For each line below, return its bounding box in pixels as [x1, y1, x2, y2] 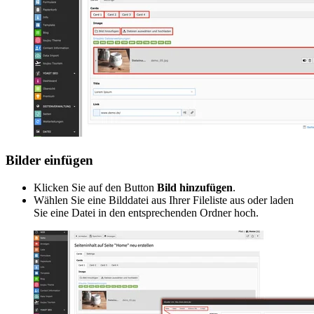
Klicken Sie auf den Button [34, 181, 157, 193]
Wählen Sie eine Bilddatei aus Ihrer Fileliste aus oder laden [34, 193, 294, 206]
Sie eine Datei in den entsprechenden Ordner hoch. [34, 206, 259, 219]
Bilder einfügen [6, 153, 93, 168]
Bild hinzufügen [157, 181, 233, 193]
